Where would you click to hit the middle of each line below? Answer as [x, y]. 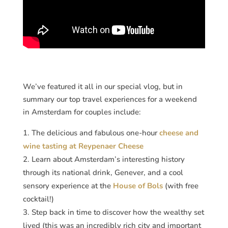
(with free [180, 186]
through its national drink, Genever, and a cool [103, 173]
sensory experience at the [68, 186]
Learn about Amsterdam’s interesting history [108, 160]
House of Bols [138, 186]
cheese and [179, 133]
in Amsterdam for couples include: [82, 112]
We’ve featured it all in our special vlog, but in [103, 87]
